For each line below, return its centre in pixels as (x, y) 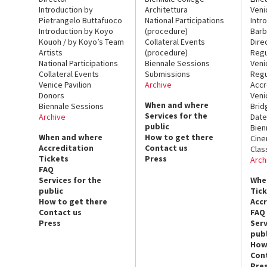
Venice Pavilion (65, 84)
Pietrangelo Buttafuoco (80, 20)
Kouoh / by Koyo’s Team (81, 41)
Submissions (167, 74)
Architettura (166, 9)
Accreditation (66, 148)
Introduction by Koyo (76, 31)
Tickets (54, 158)
